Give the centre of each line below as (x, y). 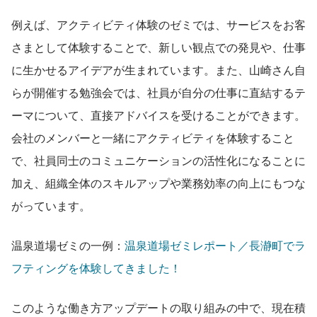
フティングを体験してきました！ (96, 267)
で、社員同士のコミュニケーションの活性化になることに (158, 160)
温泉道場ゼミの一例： (68, 245)
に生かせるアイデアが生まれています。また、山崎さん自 (158, 69)
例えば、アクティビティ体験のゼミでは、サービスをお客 (158, 24)
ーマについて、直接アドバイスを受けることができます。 (158, 115)
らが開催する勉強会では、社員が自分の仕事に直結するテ (158, 92)
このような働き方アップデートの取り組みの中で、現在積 (158, 307)
